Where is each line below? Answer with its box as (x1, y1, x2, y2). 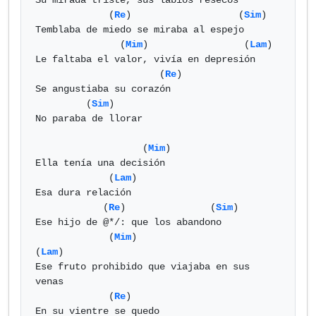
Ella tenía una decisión (35, 157, 165, 169)
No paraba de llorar (35, 113, 142, 124)
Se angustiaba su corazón (35, 83, 171, 95)
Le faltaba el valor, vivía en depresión (35, 54, 255, 65)
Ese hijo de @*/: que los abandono (35, 217, 221, 228)
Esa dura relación (35, 187, 131, 198)
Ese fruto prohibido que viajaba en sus (35, 261, 250, 272)
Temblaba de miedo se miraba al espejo (35, 24, 244, 35)
